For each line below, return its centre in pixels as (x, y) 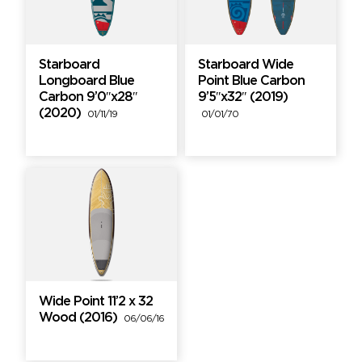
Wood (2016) (81, 318)
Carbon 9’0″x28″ (88, 97)
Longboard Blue (86, 81)
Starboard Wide (246, 65)
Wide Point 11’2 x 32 (96, 302)
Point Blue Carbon (251, 81)
